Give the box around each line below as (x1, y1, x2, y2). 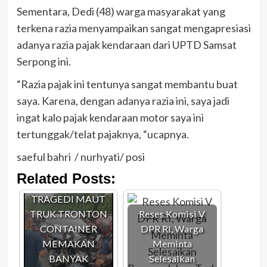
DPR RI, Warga (141, 223, 203, 235)
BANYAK (48, 253, 88, 265)
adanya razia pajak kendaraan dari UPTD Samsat (16, 38, 237, 52)
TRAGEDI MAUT (31, 193, 105, 205)
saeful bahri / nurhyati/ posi (16, 150, 145, 164)
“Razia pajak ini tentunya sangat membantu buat (16, 77, 238, 91)
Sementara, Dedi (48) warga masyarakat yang (16, 5, 225, 18)
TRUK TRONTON (29, 208, 107, 220)
